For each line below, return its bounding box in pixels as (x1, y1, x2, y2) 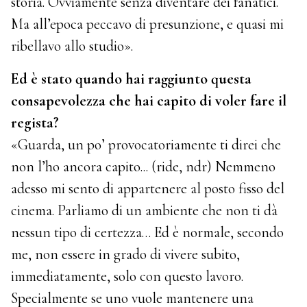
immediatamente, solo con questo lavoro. (11, 267, 244, 286)
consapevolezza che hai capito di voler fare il (11, 92, 287, 110)
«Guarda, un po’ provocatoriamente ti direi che (11, 136, 282, 154)
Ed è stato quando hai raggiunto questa (11, 70, 252, 88)
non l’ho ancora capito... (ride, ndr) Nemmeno (11, 158, 276, 176)
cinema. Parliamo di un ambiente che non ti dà (11, 201, 278, 220)
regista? (11, 114, 60, 132)
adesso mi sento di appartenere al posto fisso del (11, 180, 285, 198)
